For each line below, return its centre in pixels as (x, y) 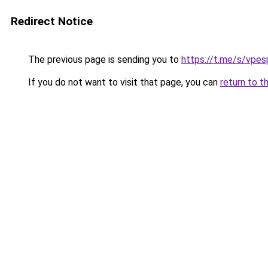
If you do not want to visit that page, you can (123, 82)
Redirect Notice (52, 21)
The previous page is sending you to (103, 60)
